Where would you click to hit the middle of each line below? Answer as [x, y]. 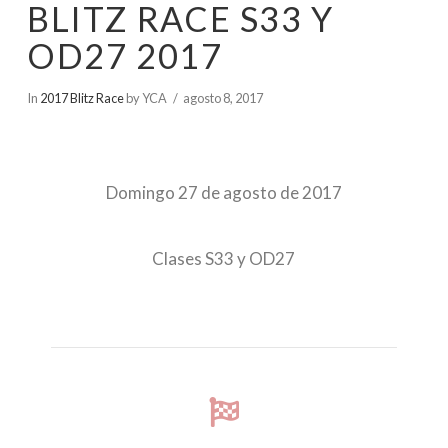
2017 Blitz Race [81, 98]
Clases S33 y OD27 [224, 259]
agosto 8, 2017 [223, 98]
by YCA [145, 98]
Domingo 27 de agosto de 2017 [223, 192]
